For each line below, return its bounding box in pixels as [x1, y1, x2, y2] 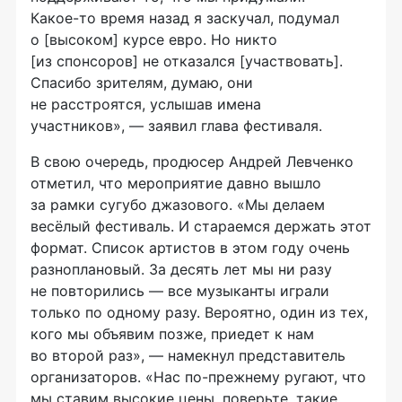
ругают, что [280, 367, 366, 386]
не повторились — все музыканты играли [31, 281, 329, 300]
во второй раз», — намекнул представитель [31, 345, 345, 364]
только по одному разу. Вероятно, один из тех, [31, 302, 368, 321]
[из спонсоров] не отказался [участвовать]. [31, 51, 343, 70]
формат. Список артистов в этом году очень [31, 238, 350, 257]
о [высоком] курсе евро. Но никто [31, 30, 277, 48]
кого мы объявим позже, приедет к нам [31, 324, 314, 343]
